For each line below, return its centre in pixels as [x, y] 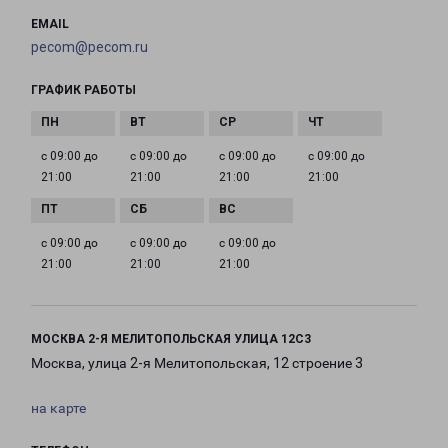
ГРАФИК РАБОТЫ [83, 90]
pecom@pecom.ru [89, 47]
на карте [58, 408]
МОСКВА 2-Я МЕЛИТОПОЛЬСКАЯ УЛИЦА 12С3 [171, 339]
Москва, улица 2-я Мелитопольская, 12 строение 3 [197, 363]
